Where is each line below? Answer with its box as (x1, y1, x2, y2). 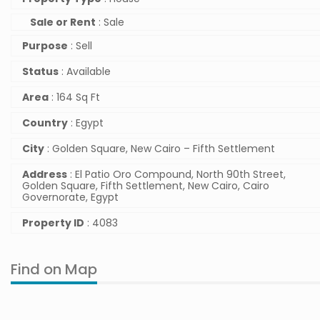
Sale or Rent (30, 15, 96, 29)
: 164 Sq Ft (49, 90, 100, 104)
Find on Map (11, 259, 97, 279)
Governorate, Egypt (22, 190, 119, 204)
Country (22, 116, 68, 130)
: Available (59, 64, 111, 79)
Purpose (22, 39, 68, 53)
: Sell (68, 39, 92, 53)
